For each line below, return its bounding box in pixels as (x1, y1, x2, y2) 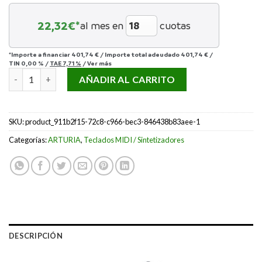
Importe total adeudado (105, 50, 181, 58)
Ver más (87, 58, 112, 67)
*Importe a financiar (9, 50, 71, 58)
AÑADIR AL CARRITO (79, 73, 175, 85)
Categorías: (9, 135, 48, 145)
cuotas (160, 19, 191, 32)
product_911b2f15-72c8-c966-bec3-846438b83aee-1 (25, 117, 200, 127)
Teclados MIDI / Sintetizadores (84, 135, 184, 145)
